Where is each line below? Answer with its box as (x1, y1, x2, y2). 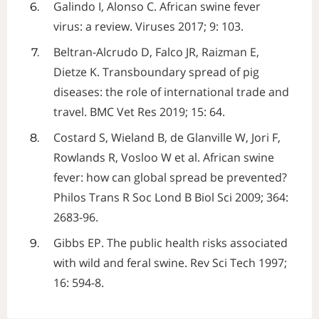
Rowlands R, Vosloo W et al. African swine (53, 149, 275, 165)
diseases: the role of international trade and (53, 83, 290, 100)
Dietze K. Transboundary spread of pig (53, 63, 260, 80)
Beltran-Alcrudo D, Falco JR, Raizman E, (53, 43, 260, 60)
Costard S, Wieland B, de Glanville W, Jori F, (53, 129, 281, 145)
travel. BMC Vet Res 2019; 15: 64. (53, 103, 226, 120)
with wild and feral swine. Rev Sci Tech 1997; (53, 254, 288, 271)
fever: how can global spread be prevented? (53, 169, 288, 185)
